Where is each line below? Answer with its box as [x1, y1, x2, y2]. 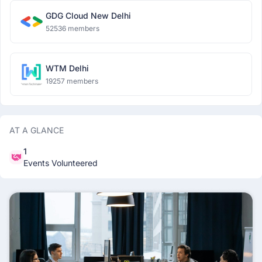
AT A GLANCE [9, 125, 64, 135]
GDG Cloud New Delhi [46, 11, 131, 20]
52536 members [46, 24, 99, 33]
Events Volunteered [23, 158, 98, 168]
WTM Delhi [46, 63, 89, 73]
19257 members [46, 77, 98, 85]
